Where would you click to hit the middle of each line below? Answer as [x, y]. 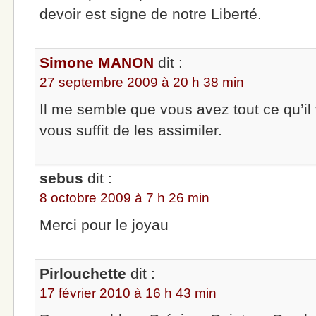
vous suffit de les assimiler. [131, 130]
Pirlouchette [83, 273]
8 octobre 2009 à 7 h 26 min [125, 198]
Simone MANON [97, 63]
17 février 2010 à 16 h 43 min [128, 293]
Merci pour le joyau [104, 224]
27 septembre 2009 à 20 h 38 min [142, 83]
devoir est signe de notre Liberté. [151, 14]
